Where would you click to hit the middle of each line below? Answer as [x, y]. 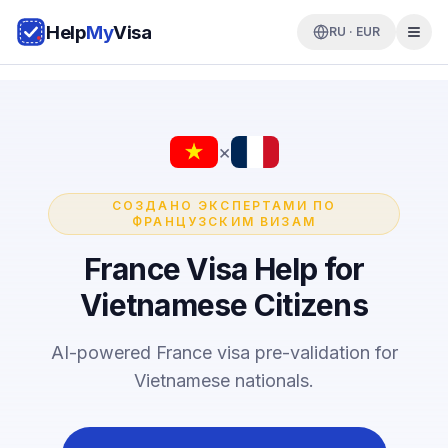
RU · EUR [354, 31]
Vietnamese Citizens [224, 304]
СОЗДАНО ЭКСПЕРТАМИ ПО [224, 205]
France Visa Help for [224, 268]
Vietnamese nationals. [224, 380]
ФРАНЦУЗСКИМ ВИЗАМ [224, 221]
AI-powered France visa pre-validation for [224, 352]
